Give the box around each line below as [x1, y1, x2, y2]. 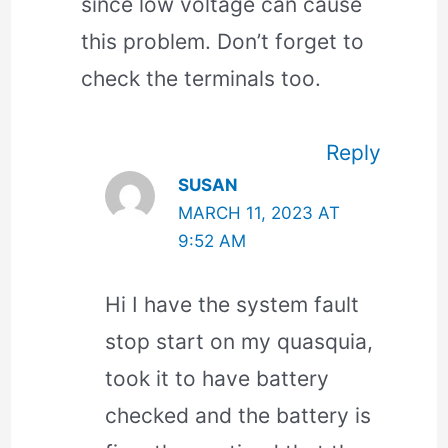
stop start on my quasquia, [105, 329, 374, 355]
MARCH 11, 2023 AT [177, 202, 340, 223]
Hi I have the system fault [105, 292, 360, 318]
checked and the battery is [105, 403, 372, 429]
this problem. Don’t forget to [80, 29, 364, 55]
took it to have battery [105, 366, 330, 392]
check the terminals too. [80, 66, 321, 92]
